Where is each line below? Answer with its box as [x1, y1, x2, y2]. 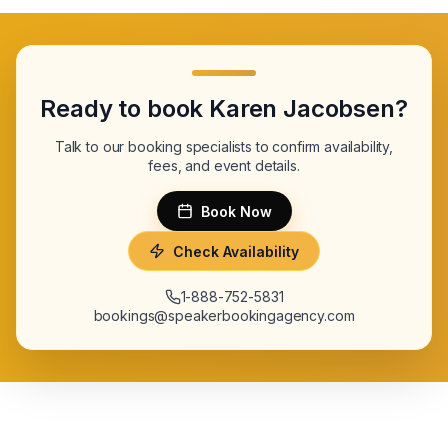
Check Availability [173, 242, 299, 260]
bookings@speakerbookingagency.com [93, 307, 355, 324]
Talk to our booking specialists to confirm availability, [54, 138, 394, 155]
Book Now [200, 202, 272, 220]
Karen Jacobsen [209, 94, 395, 123]
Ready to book [40, 94, 210, 123]
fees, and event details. [148, 157, 300, 174]
